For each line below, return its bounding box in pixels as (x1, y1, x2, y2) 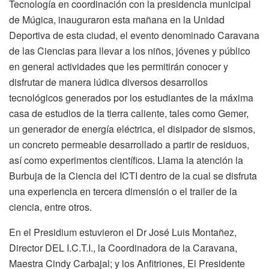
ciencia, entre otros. (9, 199, 92, 214)
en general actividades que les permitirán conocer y (9, 59, 228, 73)
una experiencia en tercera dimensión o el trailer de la (9, 184, 237, 198)
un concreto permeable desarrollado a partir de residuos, (9, 137, 249, 151)
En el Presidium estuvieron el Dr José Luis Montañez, (9, 225, 237, 239)
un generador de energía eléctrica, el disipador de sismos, (9, 121, 255, 136)
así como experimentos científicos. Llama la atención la (9, 153, 243, 167)
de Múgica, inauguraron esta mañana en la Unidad (9, 12, 225, 26)
